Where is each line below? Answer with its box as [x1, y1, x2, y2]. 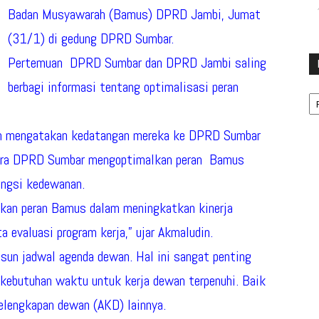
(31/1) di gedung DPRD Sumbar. [8, 29, 174, 48]
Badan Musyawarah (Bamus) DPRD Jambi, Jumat [8, 5, 261, 23]
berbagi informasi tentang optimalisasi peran [8, 78, 239, 96]
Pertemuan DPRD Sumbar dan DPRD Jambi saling [8, 53, 266, 72]
